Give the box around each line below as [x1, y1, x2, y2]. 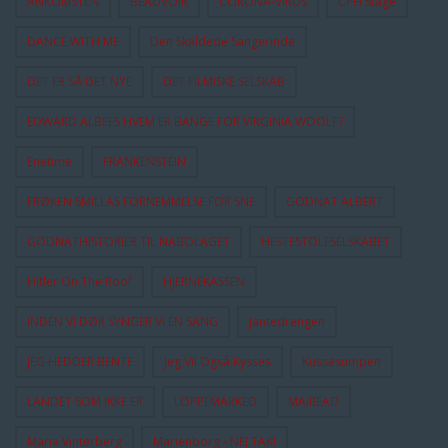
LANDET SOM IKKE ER [27, 393, 143, 410]
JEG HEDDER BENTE [27, 353, 133, 370]
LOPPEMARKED [174, 393, 257, 410]
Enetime [27, 153, 72, 170]
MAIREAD [288, 393, 339, 410]
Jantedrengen [249, 313, 325, 330]
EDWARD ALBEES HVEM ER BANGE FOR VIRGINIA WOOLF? [27, 113, 343, 130]
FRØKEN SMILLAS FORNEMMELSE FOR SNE [27, 193, 255, 210]
